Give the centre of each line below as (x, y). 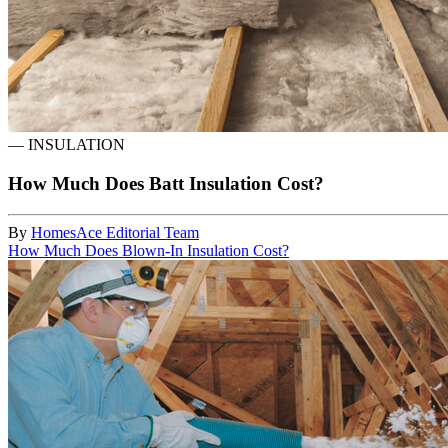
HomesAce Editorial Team (115, 232)
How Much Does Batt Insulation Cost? (166, 184)
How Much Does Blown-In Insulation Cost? (148, 250)
